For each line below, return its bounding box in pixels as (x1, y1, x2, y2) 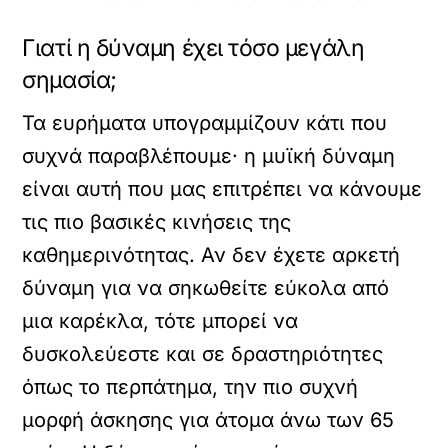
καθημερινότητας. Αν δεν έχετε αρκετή (22, 243, 401, 267)
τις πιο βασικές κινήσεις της (22, 210, 292, 234)
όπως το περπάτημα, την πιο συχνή (22, 375, 359, 399)
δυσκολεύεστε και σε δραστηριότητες (22, 342, 384, 366)
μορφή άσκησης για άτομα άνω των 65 (22, 408, 395, 432)
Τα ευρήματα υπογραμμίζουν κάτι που (22, 111, 388, 135)
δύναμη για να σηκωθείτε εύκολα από (22, 276, 390, 300)
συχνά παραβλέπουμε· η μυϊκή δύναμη (22, 144, 396, 168)
